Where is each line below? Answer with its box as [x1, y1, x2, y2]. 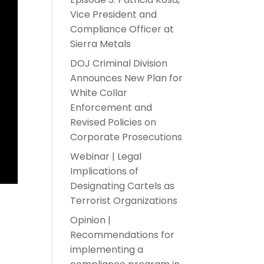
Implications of [70, 164, 139, 178]
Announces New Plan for [70, 71, 183, 85]
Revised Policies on [70, 115, 157, 129]
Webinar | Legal [70, 149, 142, 163]
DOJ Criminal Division [70, 56, 168, 70]
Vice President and [70, 7, 157, 21]
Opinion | [70, 213, 111, 227]
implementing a [70, 242, 144, 256]
